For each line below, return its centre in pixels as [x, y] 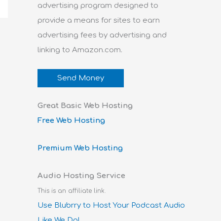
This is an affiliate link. [72, 191]
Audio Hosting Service [81, 176]
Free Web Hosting [71, 120]
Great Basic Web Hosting [85, 106]
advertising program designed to [98, 6]
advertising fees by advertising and [102, 36]
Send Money [81, 78]
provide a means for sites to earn [99, 21]
